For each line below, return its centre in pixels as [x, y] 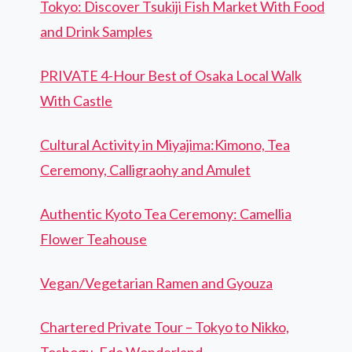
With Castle [76, 100]
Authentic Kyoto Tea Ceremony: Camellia [166, 213]
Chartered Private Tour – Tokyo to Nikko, [165, 326]
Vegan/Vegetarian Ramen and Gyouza [156, 282]
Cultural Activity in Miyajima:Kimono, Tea [165, 144]
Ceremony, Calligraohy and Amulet [145, 169]
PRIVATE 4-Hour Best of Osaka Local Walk [171, 75]
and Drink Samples [96, 31]
